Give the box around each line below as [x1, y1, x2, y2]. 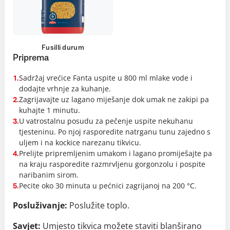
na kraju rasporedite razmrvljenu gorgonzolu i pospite [18, 159, 205, 169]
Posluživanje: [13, 200, 67, 211]
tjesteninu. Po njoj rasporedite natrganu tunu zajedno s [18, 127, 210, 137]
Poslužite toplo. [69, 200, 129, 211]
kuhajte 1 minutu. [18, 105, 80, 115]
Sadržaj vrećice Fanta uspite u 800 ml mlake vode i [18, 73, 193, 83]
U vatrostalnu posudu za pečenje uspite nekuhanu [18, 116, 193, 126]
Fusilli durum [42, 44, 84, 51]
